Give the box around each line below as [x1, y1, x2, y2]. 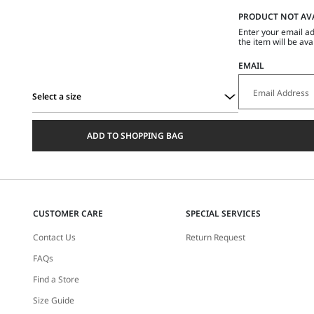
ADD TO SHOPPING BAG [87, 129, 184, 142]
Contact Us [33, 231, 76, 244]
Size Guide [33, 294, 75, 307]
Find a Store [33, 273, 80, 286]
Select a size [32, 90, 82, 102]
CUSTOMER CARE [33, 207, 104, 220]
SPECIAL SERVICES [186, 207, 261, 220]
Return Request [186, 231, 246, 244]
